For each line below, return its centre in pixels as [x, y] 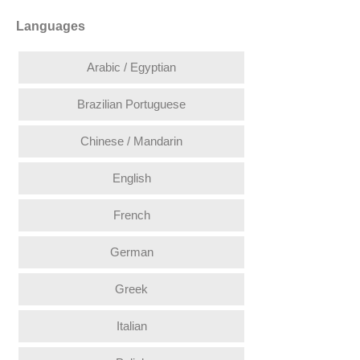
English [131, 178]
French [131, 215]
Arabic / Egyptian [131, 67]
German [131, 252]
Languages [51, 26]
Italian [131, 325]
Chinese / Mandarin [131, 141]
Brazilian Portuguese [131, 104]
